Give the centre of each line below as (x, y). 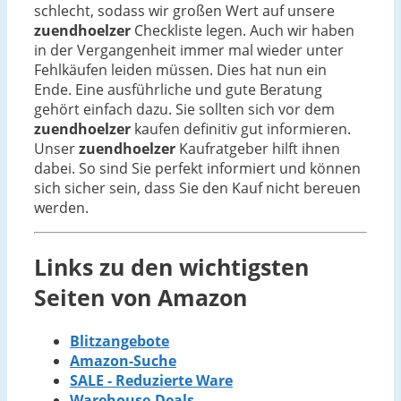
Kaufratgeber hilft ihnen (258, 148)
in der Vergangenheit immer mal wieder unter (189, 50)
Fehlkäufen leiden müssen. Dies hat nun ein (180, 69)
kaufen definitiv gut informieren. (241, 128)
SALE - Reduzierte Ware (151, 381)
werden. (61, 207)
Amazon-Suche (123, 361)
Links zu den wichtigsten (171, 267)
